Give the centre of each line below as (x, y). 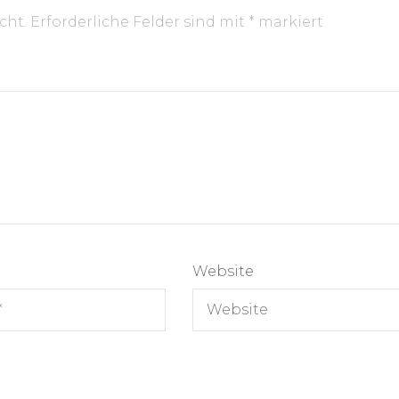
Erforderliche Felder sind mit (138, 21)
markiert (289, 21)
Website (223, 271)
